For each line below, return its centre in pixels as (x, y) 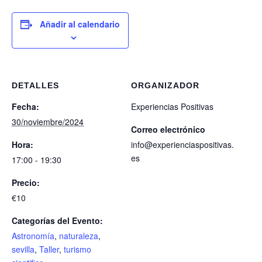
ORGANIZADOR (165, 85)
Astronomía (33, 236)
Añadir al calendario (80, 24)
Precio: (26, 182)
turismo (77, 249)
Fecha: (25, 106)
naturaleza (79, 236)
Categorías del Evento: (57, 220)
